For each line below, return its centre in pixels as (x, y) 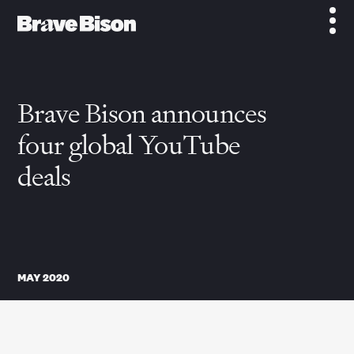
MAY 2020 (44, 278)
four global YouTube (129, 145)
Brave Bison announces (142, 113)
